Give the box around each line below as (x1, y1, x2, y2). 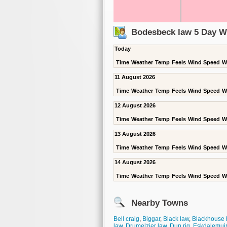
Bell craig (113, 215, 139, 222)
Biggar (142, 215, 160, 222)
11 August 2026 (115, 74, 155, 80)
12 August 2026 (115, 102, 156, 108)
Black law (163, 215, 189, 222)
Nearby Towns (131, 198, 188, 208)
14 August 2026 (115, 159, 156, 165)
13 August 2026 (115, 131, 156, 137)
